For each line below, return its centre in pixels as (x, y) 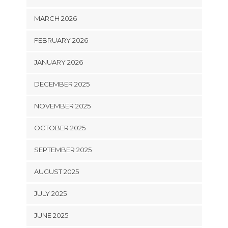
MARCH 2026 (55, 19)
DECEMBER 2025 (62, 84)
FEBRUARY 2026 (61, 40)
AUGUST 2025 (56, 172)
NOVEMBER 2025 (62, 106)
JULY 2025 (50, 194)
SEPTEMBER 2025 (63, 150)
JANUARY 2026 (58, 62)
